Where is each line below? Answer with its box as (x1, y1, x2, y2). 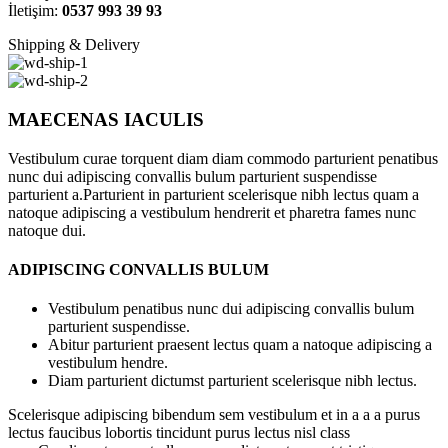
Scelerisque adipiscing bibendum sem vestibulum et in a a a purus (8, 406, 420, 424)
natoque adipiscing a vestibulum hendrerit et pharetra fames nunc (8, 203, 416, 221)
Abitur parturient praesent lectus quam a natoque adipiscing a (48, 336, 432, 354)
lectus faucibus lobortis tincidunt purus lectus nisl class (8, 424, 350, 442)
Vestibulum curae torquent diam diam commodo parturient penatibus (8, 149, 438, 167)
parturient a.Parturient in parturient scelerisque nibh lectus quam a (8, 185, 419, 203)
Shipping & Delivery (8, 36, 140, 54)
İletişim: (8, 2, 62, 20)
